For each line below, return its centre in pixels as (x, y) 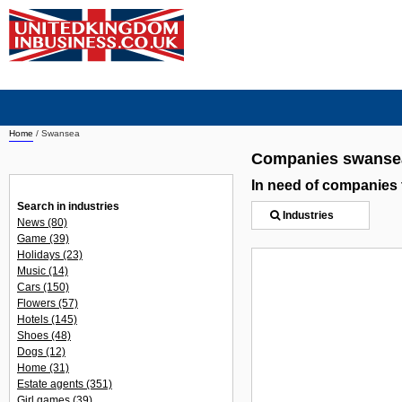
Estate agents (52, 384)
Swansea (61, 133)
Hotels (34, 319)
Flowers (38, 303)
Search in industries (68, 206)
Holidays (40, 255)
